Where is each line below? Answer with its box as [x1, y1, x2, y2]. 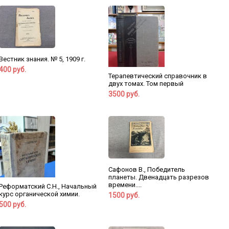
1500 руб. [108, 191, 140, 199]
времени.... [108, 180, 142, 189]
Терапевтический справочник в [108, 72, 207, 80]
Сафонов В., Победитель [108, 165, 185, 173]
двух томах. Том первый [108, 80, 184, 88]
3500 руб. [108, 90, 140, 99]
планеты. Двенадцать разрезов [108, 173, 209, 181]
